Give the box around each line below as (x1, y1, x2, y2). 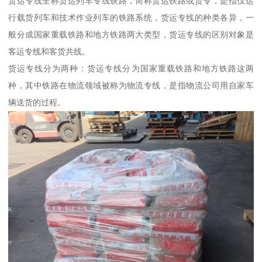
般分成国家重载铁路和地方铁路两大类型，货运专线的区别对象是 (8, 29, 254, 39)
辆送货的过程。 (8, 97, 66, 107)
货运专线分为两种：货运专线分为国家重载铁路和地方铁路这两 (8, 63, 254, 73)
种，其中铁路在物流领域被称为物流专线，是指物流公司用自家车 (8, 80, 254, 90)
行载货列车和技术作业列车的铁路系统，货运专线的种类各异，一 (8, 12, 254, 22)
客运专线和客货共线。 (8, 46, 91, 56)
